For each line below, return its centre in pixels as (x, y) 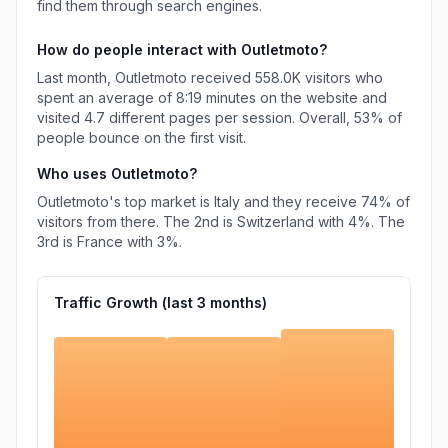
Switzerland (275, 221)
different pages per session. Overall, (229, 117)
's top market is (159, 201)
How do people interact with (139, 49)
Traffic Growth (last (125, 302)
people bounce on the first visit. (141, 137)
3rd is (57, 241)
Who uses (74, 173)
